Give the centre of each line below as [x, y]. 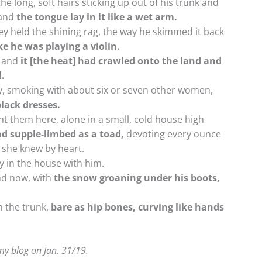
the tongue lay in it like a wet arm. [96, 17]
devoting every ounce [173, 134]
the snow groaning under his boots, [137, 177]
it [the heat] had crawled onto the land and [120, 61]
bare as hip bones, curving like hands [137, 207]
